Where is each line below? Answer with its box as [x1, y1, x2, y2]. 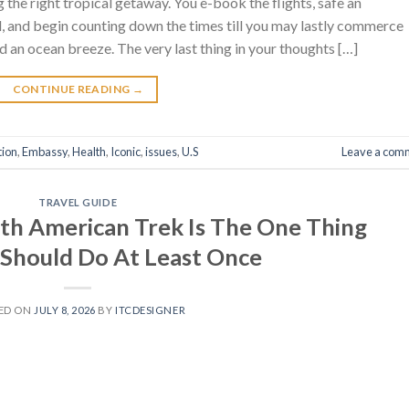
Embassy [22, 143, 68, 159]
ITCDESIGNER [114, 304, 186, 317]
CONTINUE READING [12, 81, 132, 96]
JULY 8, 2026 [33, 304, 96, 317]
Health [72, 143, 106, 159]
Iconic [110, 143, 141, 159]
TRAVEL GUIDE [38, 195, 118, 208]
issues [145, 143, 177, 159]
